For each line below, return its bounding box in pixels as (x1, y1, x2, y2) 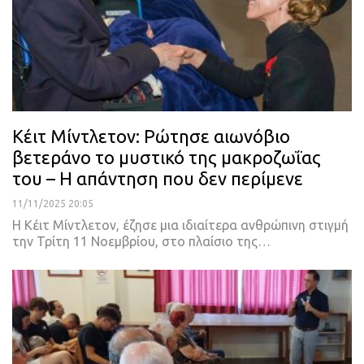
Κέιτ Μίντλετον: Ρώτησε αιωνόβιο (12, 125, 290, 146)
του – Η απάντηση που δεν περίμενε (12, 167, 303, 188)
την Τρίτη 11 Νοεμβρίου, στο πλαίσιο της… (12, 233, 271, 249)
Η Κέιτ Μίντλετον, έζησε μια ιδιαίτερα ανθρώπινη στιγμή (12, 217, 349, 232)
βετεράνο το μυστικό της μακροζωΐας (12, 146, 321, 167)
